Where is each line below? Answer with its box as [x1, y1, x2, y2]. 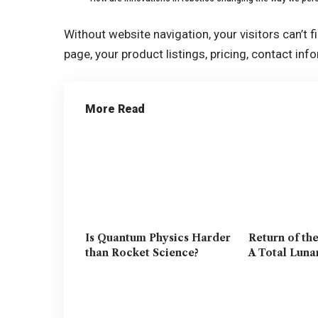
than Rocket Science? [85, 246, 199, 260]
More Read [85, 102, 146, 116]
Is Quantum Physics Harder [85, 231, 231, 245]
